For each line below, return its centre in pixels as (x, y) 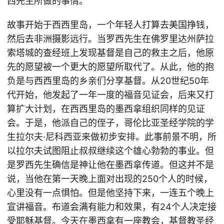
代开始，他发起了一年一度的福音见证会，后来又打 (110, 95)
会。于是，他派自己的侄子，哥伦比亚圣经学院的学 (110, 123)
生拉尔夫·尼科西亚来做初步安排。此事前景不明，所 (112, 137)
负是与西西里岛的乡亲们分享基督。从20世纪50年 (108, 81)
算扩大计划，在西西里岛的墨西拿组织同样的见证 (106, 109)
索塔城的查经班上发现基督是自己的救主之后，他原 (110, 53)
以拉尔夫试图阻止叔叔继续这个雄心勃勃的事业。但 (110, 151)
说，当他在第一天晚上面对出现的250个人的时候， (110, 179)
